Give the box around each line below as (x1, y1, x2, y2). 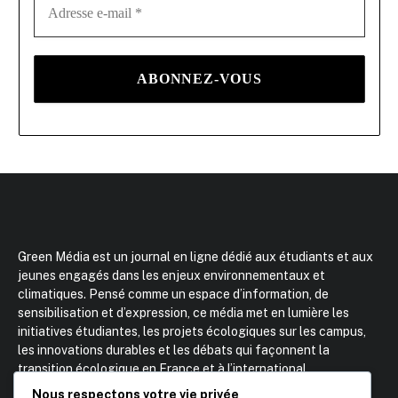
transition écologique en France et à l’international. (18, 362, 309, 377)
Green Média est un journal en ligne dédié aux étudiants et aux (18, 250, 373, 265)
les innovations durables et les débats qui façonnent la (18, 343, 330, 358)
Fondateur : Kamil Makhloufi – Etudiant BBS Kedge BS (18, 380, 326, 395)
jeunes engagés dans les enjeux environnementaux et (18, 268, 325, 283)
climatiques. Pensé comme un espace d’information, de (18, 287, 329, 302)
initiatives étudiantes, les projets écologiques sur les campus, (18, 324, 366, 339)
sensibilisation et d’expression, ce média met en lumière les (18, 306, 349, 321)
